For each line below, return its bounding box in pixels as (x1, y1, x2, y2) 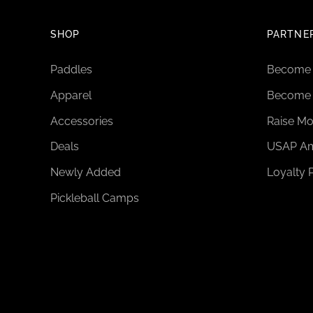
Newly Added (50, 166, 121, 180)
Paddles (50, 63, 92, 76)
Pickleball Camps (50, 191, 139, 205)
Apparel (50, 88, 92, 102)
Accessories (50, 114, 113, 128)
